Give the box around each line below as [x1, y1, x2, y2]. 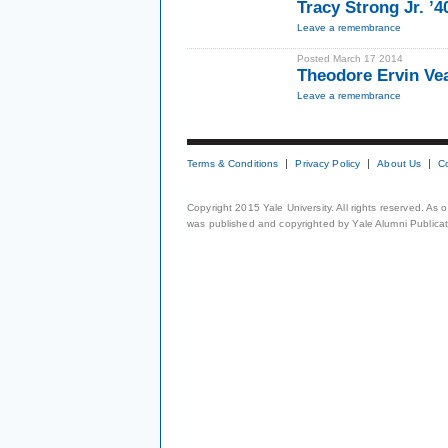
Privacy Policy [295, 158, 361, 169]
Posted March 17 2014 [297, 53, 403, 64]
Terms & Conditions [187, 158, 279, 169]
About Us [377, 158, 422, 169]
